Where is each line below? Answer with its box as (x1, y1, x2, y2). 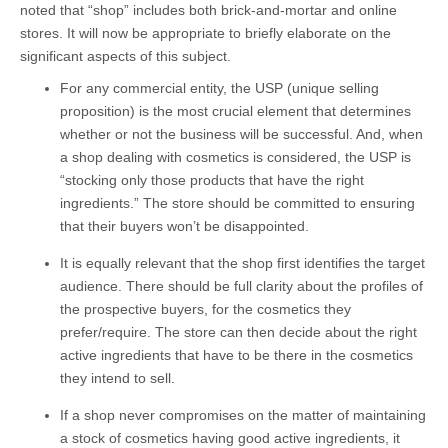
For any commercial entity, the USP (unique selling (60, 80, 379, 97)
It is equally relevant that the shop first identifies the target (60, 255, 425, 272)
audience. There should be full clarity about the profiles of (60, 278, 423, 295)
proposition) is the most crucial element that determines (60, 103, 411, 120)
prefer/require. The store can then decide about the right (60, 324, 417, 341)
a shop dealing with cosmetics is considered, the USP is (60, 149, 411, 166)
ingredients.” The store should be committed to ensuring (60, 195, 415, 212)
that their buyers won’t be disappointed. (60, 218, 309, 235)
